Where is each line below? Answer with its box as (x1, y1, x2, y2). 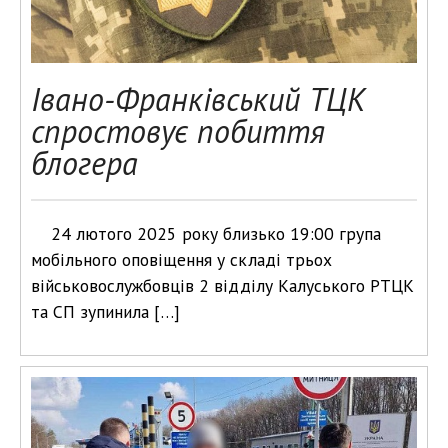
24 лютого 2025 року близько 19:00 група (51, 222, 381, 245)
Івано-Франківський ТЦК (31, 78, 365, 120)
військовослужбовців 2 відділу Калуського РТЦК (31, 274, 414, 297)
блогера (31, 142, 138, 184)
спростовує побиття (31, 110, 325, 152)
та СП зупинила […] (31, 300, 180, 323)
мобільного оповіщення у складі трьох (31, 248, 332, 271)
